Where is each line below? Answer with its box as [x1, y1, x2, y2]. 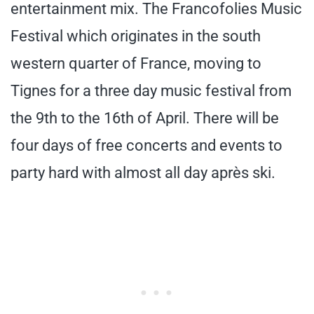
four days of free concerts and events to [11, 136, 282, 154]
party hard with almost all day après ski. [11, 163, 275, 182]
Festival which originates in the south [11, 27, 261, 45]
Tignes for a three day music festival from [11, 81, 292, 100]
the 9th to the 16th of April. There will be [11, 109, 279, 127]
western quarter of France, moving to [11, 54, 261, 72]
